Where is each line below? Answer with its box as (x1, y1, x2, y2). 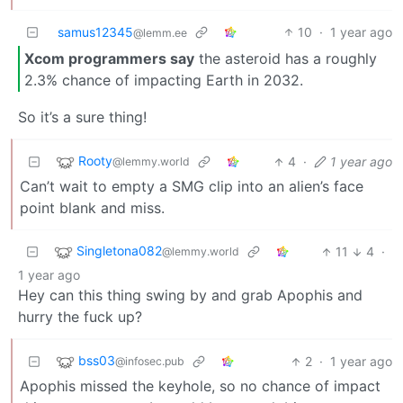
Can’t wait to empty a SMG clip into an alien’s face (20, 177, 363, 196)
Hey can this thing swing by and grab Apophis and (18, 286, 363, 305)
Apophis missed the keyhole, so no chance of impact (20, 377, 381, 396)
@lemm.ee (133, 26, 187, 40)
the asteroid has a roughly (194, 49, 377, 67)
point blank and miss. (20, 199, 165, 218)
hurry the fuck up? (18, 308, 142, 327)
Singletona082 (76, 243, 162, 259)
